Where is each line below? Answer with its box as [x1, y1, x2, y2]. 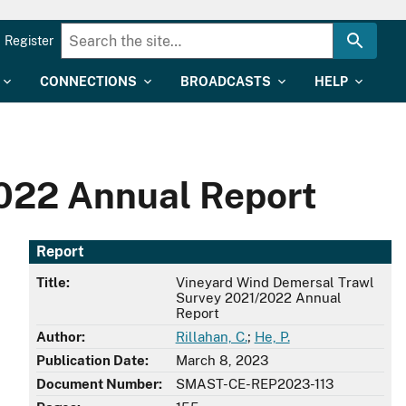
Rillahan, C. [175, 329, 247, 345]
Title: [36, 275, 70, 291]
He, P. [254, 329, 290, 345]
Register [5, 34, 53, 48]
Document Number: [36, 376, 162, 392]
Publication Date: [36, 353, 149, 369]
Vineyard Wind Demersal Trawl [175, 275, 374, 291]
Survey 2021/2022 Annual [175, 290, 342, 306]
